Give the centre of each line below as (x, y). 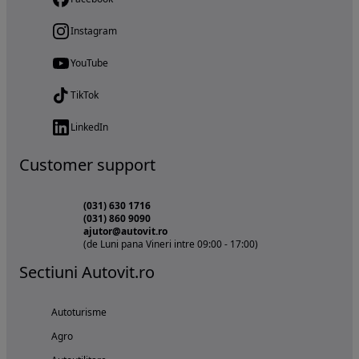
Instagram (94, 30)
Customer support (87, 164)
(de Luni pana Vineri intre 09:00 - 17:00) (171, 244)
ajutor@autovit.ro (125, 231)
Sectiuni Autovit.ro (87, 272)
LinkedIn (89, 127)
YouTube (89, 63)
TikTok (85, 95)
